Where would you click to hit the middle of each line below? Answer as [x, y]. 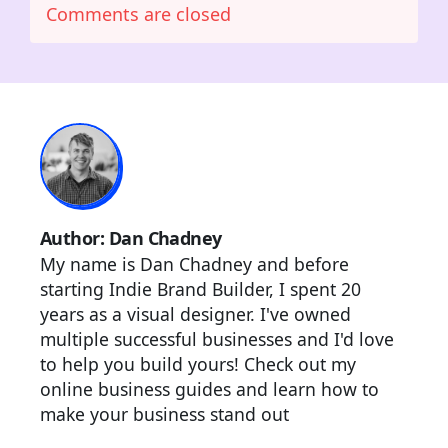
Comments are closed [138, 14]
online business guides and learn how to [209, 389]
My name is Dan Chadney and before [194, 264]
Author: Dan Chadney [131, 238]
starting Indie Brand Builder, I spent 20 [200, 289]
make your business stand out [164, 414]
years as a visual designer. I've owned [195, 314]
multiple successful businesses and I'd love [217, 339]
